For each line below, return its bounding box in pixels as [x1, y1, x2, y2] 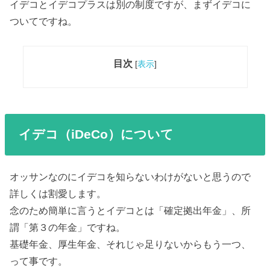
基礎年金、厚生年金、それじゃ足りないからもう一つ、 [10, 238, 251, 250]
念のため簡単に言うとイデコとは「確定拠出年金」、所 [10, 204, 251, 216]
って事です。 [10, 255, 68, 266]
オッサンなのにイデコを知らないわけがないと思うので [10, 171, 251, 182]
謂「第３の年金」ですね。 [10, 221, 126, 233]
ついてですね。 [10, 16, 78, 27]
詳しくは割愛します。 [10, 187, 107, 199]
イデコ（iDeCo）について [18, 127, 174, 142]
